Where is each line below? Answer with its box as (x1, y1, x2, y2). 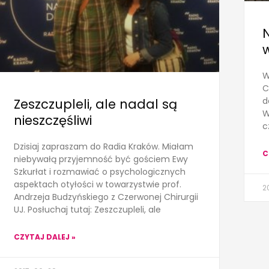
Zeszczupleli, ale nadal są (14, 95, 178, 113)
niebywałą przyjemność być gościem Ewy (14, 153, 189, 166)
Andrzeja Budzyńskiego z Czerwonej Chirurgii (14, 191, 199, 204)
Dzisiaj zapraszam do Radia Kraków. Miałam (14, 141, 194, 153)
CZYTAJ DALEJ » (14, 232, 76, 243)
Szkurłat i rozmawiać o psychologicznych (14, 166, 186, 178)
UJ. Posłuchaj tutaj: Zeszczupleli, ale (14, 204, 162, 216)
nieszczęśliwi (14, 112, 92, 130)
